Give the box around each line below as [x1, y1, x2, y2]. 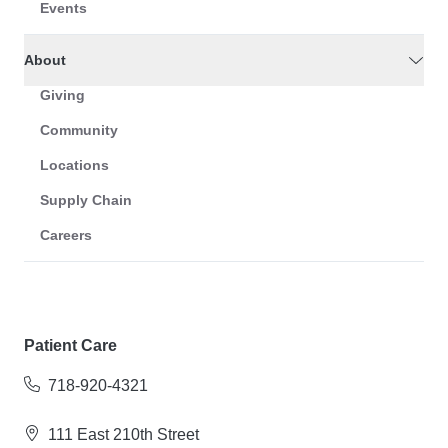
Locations [40, 157, 109, 174]
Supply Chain [40, 192, 132, 209]
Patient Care [24, 337, 117, 355]
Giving [40, 87, 85, 104]
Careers [40, 227, 92, 244]
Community [40, 122, 118, 139]
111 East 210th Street [48, 426, 199, 444]
